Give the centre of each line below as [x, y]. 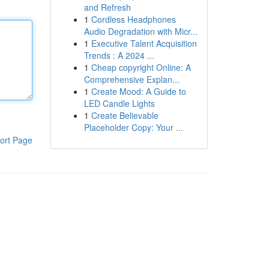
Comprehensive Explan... [131, 79]
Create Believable [125, 115]
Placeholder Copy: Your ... [133, 127]
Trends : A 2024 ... [119, 55]
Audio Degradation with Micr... [141, 31]
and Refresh [107, 7]
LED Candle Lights [119, 103]
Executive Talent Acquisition [144, 43]
